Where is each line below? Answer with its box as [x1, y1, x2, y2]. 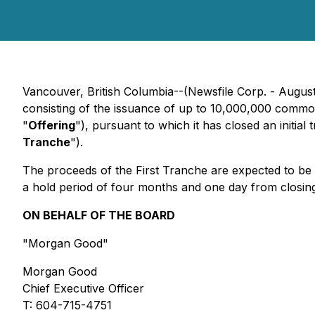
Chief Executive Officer [22, 281, 144, 295]
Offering [28, 118, 75, 132]
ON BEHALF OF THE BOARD [22, 208, 175, 222]
